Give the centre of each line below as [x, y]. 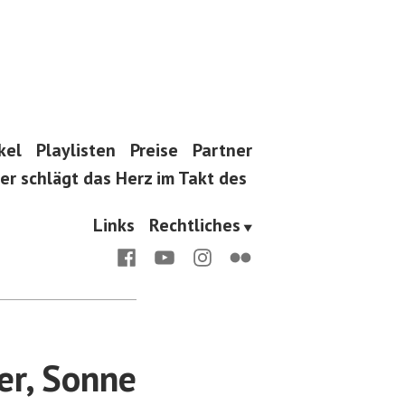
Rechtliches [195, 225]
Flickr [250, 254]
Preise [154, 150]
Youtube [184, 254]
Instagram [230, 254]
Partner [222, 150]
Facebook [151, 254]
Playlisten [76, 150]
